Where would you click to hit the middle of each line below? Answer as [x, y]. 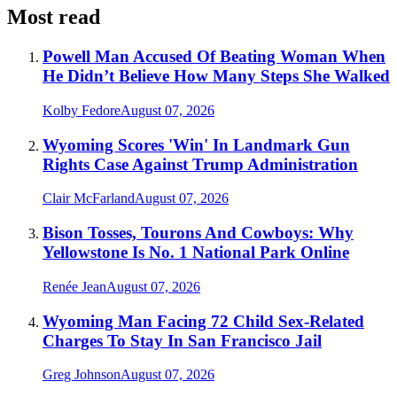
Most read [54, 17]
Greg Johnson [82, 375]
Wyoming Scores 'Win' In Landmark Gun [196, 144]
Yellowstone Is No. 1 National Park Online [196, 253]
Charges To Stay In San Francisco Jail [182, 340]
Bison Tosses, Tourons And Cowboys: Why [198, 233]
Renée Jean [74, 286]
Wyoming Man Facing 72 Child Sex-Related [203, 321]
